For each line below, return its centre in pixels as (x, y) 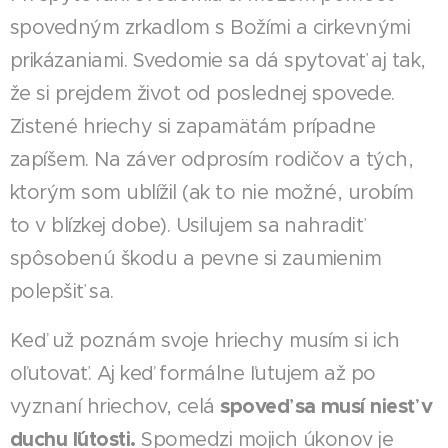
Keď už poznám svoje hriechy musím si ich (205, 340)
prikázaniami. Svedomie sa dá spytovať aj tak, (218, 60)
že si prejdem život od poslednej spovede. (202, 93)
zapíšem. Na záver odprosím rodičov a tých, (212, 159)
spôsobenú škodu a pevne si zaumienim (196, 258)
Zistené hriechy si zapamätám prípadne (193, 126)
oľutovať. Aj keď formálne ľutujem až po (193, 373)
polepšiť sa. (62, 291)
